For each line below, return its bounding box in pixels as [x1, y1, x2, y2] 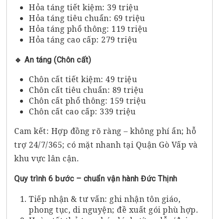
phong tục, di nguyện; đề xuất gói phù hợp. [29, 204, 198, 215]
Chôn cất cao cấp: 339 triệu [29, 106, 136, 117]
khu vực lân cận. [14, 153, 79, 164]
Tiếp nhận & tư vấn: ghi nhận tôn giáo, [29, 193, 181, 204]
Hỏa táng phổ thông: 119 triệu [29, 23, 148, 34]
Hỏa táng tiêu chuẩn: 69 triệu [29, 12, 145, 23]
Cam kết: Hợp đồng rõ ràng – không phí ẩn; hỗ [14, 125, 197, 136]
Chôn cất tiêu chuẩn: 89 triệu [29, 84, 144, 95]
